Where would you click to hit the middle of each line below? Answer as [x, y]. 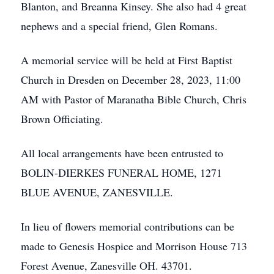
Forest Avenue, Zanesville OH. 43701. [106, 265]
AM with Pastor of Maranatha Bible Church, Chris [134, 99]
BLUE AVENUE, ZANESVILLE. [97, 192]
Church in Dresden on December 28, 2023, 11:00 [131, 80]
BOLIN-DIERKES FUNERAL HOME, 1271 [121, 172]
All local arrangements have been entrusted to [122, 153]
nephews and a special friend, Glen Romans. [119, 26]
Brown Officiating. [62, 119]
